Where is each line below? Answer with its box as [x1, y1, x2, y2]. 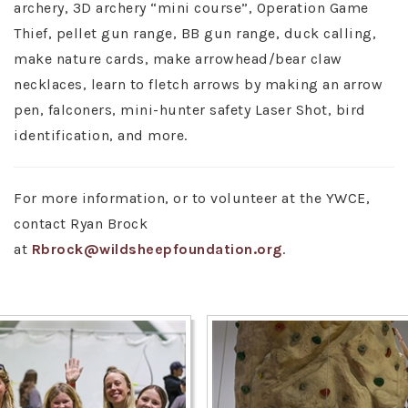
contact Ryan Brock [14, 214, 148, 232]
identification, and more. [14, 126, 188, 144]
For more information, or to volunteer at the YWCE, [14, 189, 370, 207]
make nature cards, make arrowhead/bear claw [14, 49, 342, 67]
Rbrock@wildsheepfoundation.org [31, 240, 282, 258]
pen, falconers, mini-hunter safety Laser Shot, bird [14, 100, 366, 118]
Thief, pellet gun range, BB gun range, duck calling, [14, 24, 376, 42]
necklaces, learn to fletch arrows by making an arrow [14, 75, 382, 93]
